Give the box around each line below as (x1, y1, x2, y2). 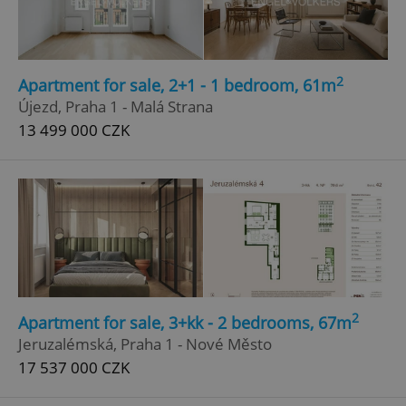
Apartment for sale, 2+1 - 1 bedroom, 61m (18, 74, 336, 97)
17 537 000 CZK (18, 356, 130, 378)
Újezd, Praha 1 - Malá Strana (18, 96, 213, 118)
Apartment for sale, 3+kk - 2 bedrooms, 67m (18, 311, 352, 333)
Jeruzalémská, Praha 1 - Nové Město (18, 333, 272, 354)
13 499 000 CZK (18, 120, 130, 141)
